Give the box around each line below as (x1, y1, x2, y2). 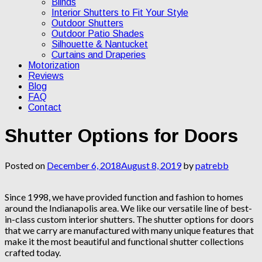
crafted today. (5, 246, 61, 258)
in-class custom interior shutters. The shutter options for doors (5, 213, 254, 225)
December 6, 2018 (47, 159, 121, 171)
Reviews (28, 70, 64, 81)
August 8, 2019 (121, 159, 181, 171)
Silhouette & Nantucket (51, 39, 148, 49)
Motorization (28, 60, 80, 70)
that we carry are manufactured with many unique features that (5, 224, 254, 236)
